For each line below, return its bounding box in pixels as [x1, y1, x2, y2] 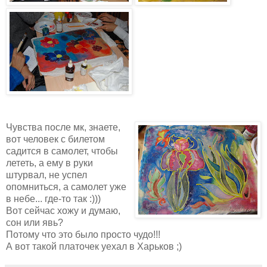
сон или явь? [6, 217, 63, 228]
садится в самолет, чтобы [6, 145, 118, 156]
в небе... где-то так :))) [6, 193, 101, 204]
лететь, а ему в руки [6, 157, 93, 168]
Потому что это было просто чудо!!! [6, 229, 160, 240]
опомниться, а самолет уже [6, 181, 126, 192]
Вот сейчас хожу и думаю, [6, 205, 120, 216]
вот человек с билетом [6, 133, 105, 144]
